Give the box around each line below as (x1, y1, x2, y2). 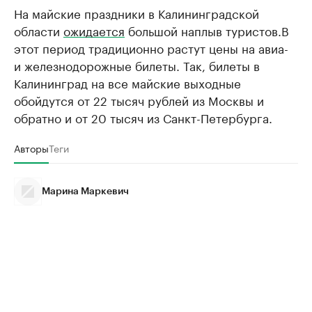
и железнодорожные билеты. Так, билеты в (14, 56, 260, 74)
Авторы (14, 140, 49, 155)
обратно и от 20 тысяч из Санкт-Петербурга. (14, 108, 272, 126)
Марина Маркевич (42, 187, 129, 196)
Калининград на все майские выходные (14, 73, 241, 91)
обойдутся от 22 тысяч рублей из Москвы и (14, 91, 264, 109)
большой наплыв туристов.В (125, 21, 289, 39)
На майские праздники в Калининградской (14, 3, 259, 22)
